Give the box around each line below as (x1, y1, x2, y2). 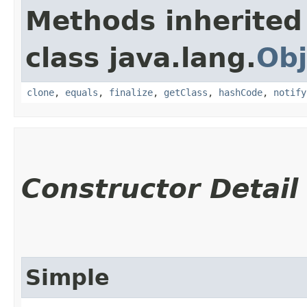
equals (65, 86, 98, 98)
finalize (109, 86, 153, 98)
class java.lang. (25, 42, 256, 73)
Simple (25, 265, 110, 290)
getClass (164, 86, 208, 98)
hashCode (219, 86, 262, 98)
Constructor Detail (21, 173, 298, 204)
